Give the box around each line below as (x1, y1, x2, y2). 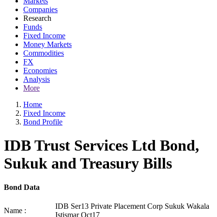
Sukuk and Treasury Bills (4, 155, 172, 172)
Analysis (23, 75, 50, 83)
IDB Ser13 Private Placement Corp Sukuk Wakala (55, 202, 209, 211)
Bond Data (4, 183, 40, 191)
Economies (23, 66, 57, 75)
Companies (23, 5, 58, 14)
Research (23, 14, 51, 22)
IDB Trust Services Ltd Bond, (4, 137, 199, 155)
